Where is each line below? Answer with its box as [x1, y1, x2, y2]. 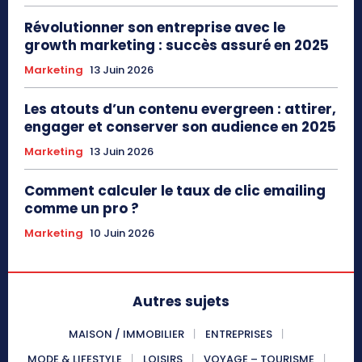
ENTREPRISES [205, 326, 272, 342]
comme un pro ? [24, 198, 139, 218]
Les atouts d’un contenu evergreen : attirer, [24, 99, 336, 119]
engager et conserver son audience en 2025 [24, 116, 336, 137]
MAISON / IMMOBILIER [69, 326, 184, 342]
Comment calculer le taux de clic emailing [24, 180, 326, 200]
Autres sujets [133, 291, 229, 311]
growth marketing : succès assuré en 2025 [24, 35, 329, 55]
